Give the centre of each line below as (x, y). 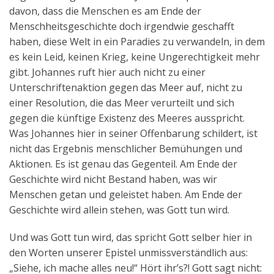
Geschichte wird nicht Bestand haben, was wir (113, 180)
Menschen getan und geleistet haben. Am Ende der (126, 195)
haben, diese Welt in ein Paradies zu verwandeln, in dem (137, 42)
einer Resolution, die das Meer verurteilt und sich (122, 103)
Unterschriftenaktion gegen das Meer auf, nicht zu (126, 88)
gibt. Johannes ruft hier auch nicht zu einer (107, 72)
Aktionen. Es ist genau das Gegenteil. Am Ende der (123, 164)
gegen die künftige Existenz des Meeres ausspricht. (127, 118)
